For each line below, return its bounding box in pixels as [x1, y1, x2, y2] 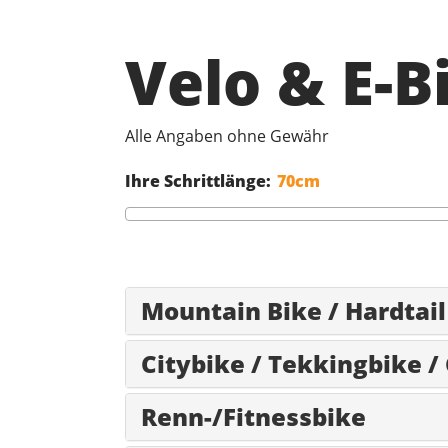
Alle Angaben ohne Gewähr [124, 125, 329, 148]
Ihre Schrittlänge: [124, 170, 271, 193]
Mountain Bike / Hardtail [140, 294, 446, 328]
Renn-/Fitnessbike [140, 400, 366, 434]
